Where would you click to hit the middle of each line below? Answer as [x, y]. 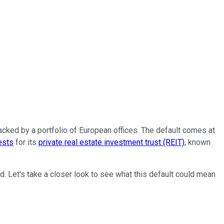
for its [26, 142]
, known [197, 142]
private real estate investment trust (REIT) [111, 142]
